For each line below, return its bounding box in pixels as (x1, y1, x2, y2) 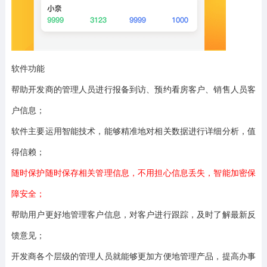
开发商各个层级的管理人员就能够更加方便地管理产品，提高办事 (11, 250, 256, 262)
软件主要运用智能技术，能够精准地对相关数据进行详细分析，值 (11, 125, 256, 136)
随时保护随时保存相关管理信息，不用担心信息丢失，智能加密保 (11, 166, 256, 178)
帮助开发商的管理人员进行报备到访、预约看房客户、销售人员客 (11, 83, 256, 95)
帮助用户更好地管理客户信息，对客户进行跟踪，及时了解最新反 (11, 208, 256, 220)
